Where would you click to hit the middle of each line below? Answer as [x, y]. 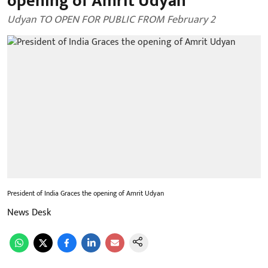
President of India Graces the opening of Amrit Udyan [86, 193]
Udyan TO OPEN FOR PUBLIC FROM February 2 [111, 20]
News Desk [29, 212]
